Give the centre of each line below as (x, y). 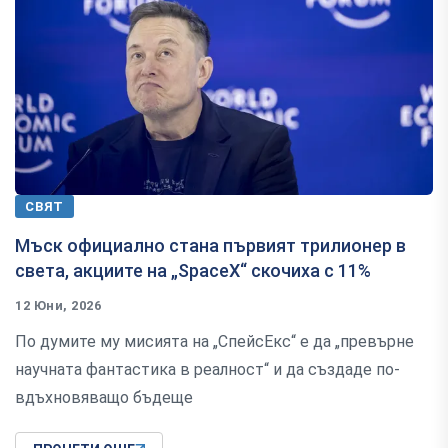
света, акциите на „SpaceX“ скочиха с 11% (193, 270)
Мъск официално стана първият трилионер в (210, 245)
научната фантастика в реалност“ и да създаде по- (207, 369)
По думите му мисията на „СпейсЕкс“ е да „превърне (214, 341)
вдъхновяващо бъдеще (104, 397)
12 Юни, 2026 (58, 305)
